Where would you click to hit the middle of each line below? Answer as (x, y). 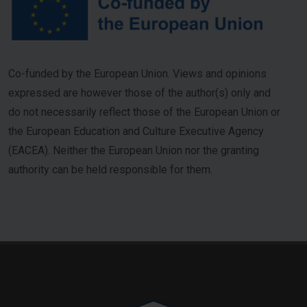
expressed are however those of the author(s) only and (139, 93)
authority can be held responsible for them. (110, 170)
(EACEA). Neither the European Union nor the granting (134, 150)
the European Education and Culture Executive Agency (136, 131)
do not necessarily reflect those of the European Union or (144, 112)
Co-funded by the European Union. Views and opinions (137, 74)
